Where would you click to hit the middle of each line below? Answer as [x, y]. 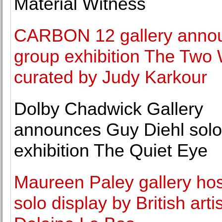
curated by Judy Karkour [111, 77]
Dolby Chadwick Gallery [109, 109]
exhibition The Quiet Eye [111, 150]
